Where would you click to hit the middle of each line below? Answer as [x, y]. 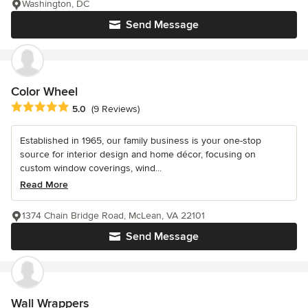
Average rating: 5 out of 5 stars [84, 108]
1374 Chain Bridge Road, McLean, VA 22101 [113, 216]
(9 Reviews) [115, 109]
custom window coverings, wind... [91, 168]
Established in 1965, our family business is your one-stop [141, 141]
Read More [44, 185]
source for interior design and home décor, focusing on [138, 155]
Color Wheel [44, 92]
